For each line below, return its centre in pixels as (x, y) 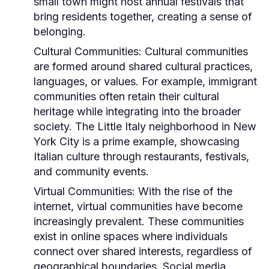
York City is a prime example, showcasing (137, 141)
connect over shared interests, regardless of (143, 251)
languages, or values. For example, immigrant (145, 81)
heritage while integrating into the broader (137, 111)
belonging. (60, 32)
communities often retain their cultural (126, 96)
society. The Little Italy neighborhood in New (145, 126)
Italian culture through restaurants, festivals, (141, 156)
